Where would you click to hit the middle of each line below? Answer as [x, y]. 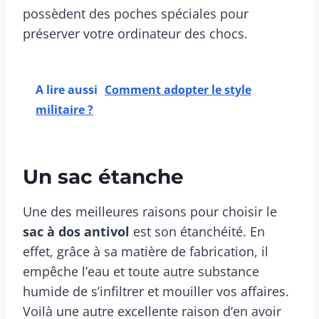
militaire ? [64, 110]
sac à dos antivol [76, 232]
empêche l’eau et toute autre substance [141, 272]
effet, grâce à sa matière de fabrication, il [146, 252]
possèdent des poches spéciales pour [136, 14]
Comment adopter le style [178, 90]
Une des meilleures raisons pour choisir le [150, 212]
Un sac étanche [103, 177]
